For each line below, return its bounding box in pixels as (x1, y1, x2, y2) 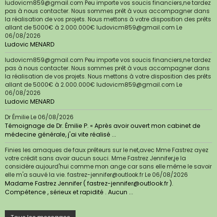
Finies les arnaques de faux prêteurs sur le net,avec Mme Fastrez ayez (5, 146, 208, 155)
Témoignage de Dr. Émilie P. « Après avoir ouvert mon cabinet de (5, 122, 201, 130)
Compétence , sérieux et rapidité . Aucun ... (5, 188, 133, 197)
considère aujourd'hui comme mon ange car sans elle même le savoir (5, 163, 212, 171)
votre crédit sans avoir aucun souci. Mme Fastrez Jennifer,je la (5, 155, 186, 163)
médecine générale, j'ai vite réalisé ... (5, 130, 116, 139)
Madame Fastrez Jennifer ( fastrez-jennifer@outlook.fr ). (5, 179, 173, 188)
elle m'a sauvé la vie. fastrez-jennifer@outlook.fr (5, 171, 143, 179)
